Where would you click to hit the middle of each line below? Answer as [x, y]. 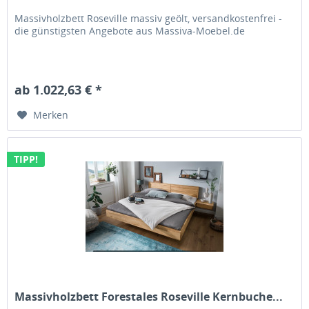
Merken [51, 115]
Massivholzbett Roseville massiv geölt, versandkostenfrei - [149, 19]
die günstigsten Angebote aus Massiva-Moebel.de [130, 31]
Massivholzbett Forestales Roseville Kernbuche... [149, 296]
